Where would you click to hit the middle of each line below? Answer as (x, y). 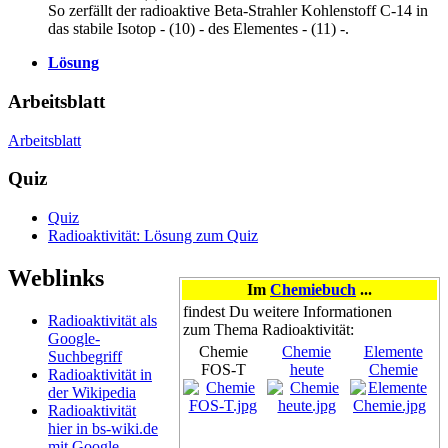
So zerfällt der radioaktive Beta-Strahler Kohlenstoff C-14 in (238, 11)
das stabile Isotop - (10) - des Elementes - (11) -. (198, 29)
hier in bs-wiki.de (103, 428)
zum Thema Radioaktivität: (268, 329)
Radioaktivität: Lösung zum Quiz (153, 235)
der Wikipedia (92, 392)
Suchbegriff (85, 356)
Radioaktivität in (100, 374)
